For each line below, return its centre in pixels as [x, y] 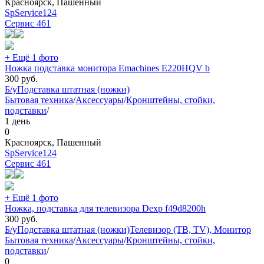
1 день [17, 121]
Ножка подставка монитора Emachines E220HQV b [107, 68]
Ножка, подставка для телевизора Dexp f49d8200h [105, 208]
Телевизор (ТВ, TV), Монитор [190, 229]
